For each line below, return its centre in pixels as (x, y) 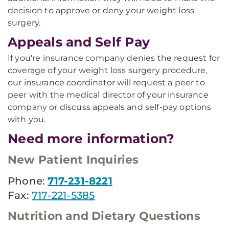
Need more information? (91, 139)
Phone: (28, 181)
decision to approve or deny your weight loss (101, 10)
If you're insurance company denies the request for (114, 58)
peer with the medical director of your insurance (108, 95)
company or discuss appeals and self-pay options (110, 107)
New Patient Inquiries (73, 160)
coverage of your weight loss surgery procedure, (108, 70)
